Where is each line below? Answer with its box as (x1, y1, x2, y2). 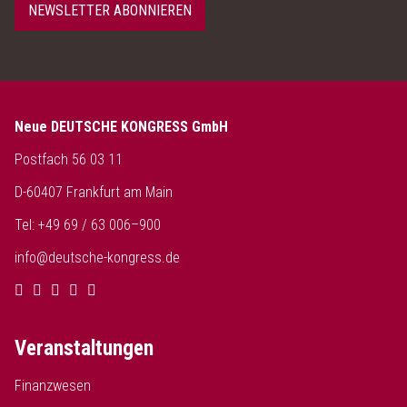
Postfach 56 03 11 (15, 151, 123, 168)
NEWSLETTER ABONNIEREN (28, 2, 192, 19)
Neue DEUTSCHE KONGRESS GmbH (15, 118, 228, 135)
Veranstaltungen (15, 336, 154, 361)
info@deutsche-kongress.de (15, 249, 180, 266)
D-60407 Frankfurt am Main (15, 184, 173, 201)
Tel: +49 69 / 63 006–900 (15, 216, 161, 233)
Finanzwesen (15, 377, 91, 394)
